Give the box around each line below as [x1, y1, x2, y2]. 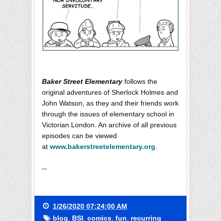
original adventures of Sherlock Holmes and [42, 88, 178, 97]
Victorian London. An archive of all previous [42, 121, 177, 129]
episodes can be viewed [42, 132, 117, 140]
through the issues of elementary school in [42, 110, 174, 118]
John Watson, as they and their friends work [42, 99, 179, 108]
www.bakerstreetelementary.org [50, 143, 155, 151]
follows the [122, 77, 157, 86]
